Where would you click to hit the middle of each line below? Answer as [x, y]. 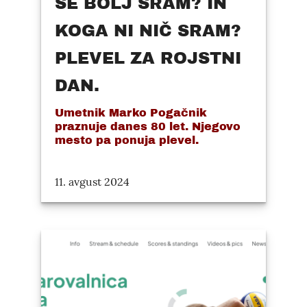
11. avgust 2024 [92, 181]
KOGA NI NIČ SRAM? [148, 30]
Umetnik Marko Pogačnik [131, 112]
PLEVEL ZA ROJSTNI [148, 58]
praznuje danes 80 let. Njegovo [148, 126]
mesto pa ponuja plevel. [127, 140]
